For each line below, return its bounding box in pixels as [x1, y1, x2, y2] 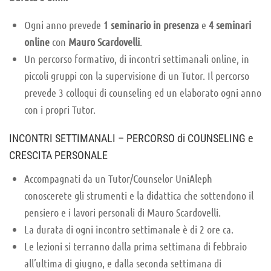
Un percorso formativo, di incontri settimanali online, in [24, 51, 249, 65]
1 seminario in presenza [103, 18, 201, 31]
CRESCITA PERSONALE [9, 148, 108, 162]
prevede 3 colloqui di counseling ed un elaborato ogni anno [24, 85, 261, 99]
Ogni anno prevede [24, 18, 103, 31]
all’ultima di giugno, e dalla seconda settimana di [24, 256, 221, 270]
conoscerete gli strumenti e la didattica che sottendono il [24, 188, 253, 202]
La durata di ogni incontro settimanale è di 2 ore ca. [24, 222, 233, 236]
